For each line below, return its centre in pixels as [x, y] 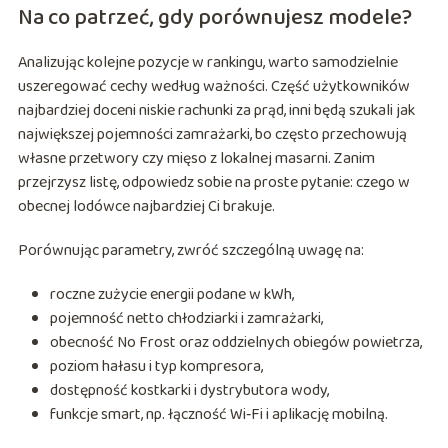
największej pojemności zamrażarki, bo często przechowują [212, 135]
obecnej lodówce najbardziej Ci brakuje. [146, 207]
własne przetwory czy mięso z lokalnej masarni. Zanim [196, 159]
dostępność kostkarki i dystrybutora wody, [189, 391]
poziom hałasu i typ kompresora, [156, 367]
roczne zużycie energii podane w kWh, [171, 295]
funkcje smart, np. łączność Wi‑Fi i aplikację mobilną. [218, 415]
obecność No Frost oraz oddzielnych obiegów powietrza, [235, 343]
